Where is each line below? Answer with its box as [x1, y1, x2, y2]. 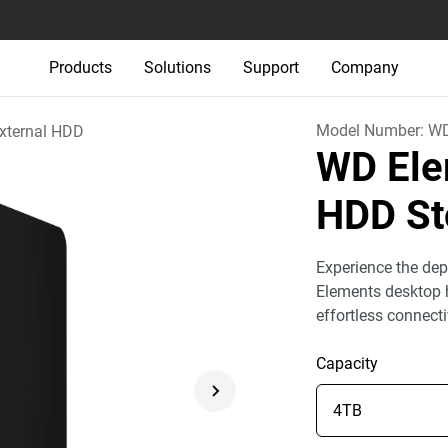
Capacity [316, 354, 379, 373]
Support [243, 58, 299, 77]
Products [49, 58, 112, 77]
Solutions [144, 58, 211, 77]
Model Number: [316, 121, 429, 140]
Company [331, 58, 399, 77]
